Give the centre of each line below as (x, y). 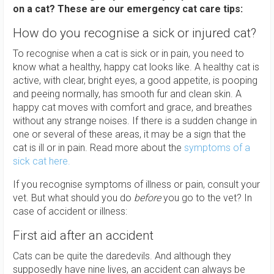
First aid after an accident (83, 235)
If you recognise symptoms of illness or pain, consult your (136, 184)
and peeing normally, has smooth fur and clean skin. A (127, 94)
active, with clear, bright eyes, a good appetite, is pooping (135, 80)
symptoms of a (217, 148)
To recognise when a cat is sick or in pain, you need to (128, 54)
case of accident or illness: (70, 211)
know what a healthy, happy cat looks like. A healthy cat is (136, 67)
